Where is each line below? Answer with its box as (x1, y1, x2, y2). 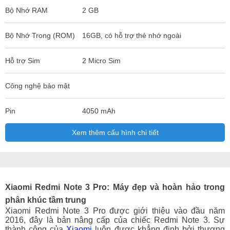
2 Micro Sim (82, 56, 121, 65)
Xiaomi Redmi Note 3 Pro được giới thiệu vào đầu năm (5, 206, 225, 215)
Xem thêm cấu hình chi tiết (71, 128, 159, 137)
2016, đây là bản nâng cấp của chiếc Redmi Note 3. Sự (5, 215, 225, 224)
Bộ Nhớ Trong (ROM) (5, 31, 75, 40)
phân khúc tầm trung (5, 195, 86, 204)
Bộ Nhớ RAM (5, 6, 48, 15)
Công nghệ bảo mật (5, 82, 70, 90)
